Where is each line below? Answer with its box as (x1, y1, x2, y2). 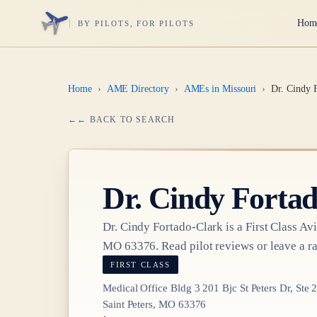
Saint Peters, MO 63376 (103, 298, 207, 311)
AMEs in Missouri (183, 83, 257, 94)
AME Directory (106, 83, 169, 94)
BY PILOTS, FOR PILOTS (77, 18, 195, 28)
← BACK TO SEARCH (77, 114, 175, 125)
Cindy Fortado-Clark (120, 219, 224, 234)
